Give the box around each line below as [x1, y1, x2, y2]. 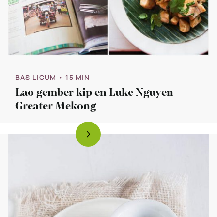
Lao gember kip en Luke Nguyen [15, 85, 173, 100]
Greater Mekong [15, 98, 96, 113]
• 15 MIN [58, 72, 90, 82]
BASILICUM [15, 72, 57, 82]
